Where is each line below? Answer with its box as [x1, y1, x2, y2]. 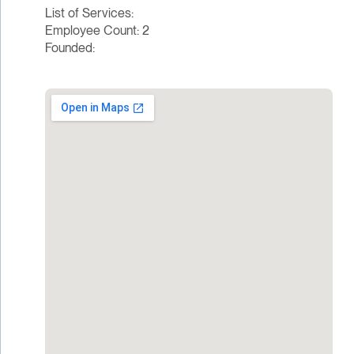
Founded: [44, 40, 95, 56]
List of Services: [44, 6, 134, 21]
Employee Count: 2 [44, 23, 149, 39]
